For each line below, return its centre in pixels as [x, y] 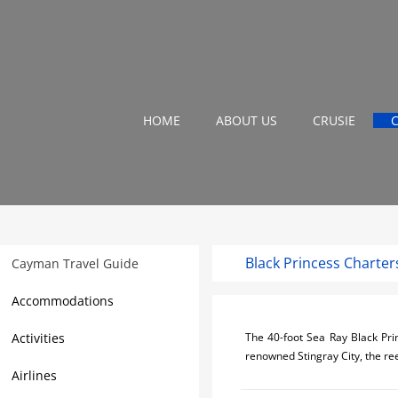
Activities [38, 338]
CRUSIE [334, 121]
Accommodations [63, 301]
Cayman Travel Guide [75, 263]
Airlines [34, 375]
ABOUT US [246, 121]
